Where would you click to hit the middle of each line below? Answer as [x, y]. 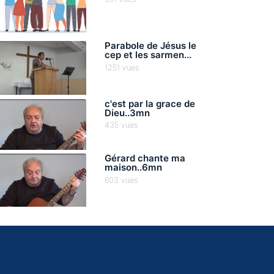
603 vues [121, 180]
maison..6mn [133, 168]
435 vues [121, 125]
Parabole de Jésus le [150, 46]
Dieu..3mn [127, 113]
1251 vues [122, 67]
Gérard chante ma [145, 158]
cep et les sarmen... [148, 55]
